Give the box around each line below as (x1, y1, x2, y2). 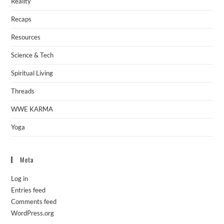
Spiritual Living (11, 69, 53, 77)
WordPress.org (11, 209, 54, 217)
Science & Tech (11, 51, 54, 59)
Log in (11, 174, 28, 183)
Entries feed (11, 186, 46, 194)
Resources (11, 33, 41, 41)
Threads (11, 87, 35, 95)
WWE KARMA (11, 105, 53, 113)
